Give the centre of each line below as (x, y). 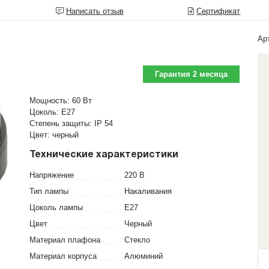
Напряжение (52, 175)
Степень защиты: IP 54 (71, 123)
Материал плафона (65, 240)
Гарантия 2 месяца (191, 74)
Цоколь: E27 (52, 112)
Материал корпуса (63, 256)
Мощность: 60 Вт (61, 101)
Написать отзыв (95, 11)
